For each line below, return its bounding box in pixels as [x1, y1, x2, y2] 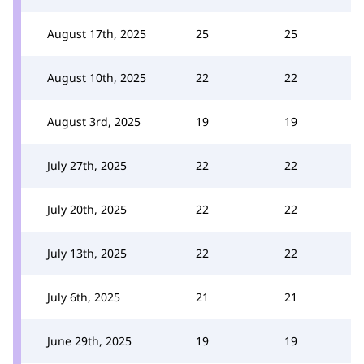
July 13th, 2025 [47, 245, 127, 261]
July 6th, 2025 [47, 288, 120, 305]
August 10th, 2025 [47, 69, 146, 85]
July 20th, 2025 [47, 201, 127, 217]
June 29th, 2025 [47, 332, 132, 349]
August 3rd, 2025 [47, 113, 141, 129]
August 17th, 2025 [47, 25, 146, 41]
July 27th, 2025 [47, 157, 127, 173]
